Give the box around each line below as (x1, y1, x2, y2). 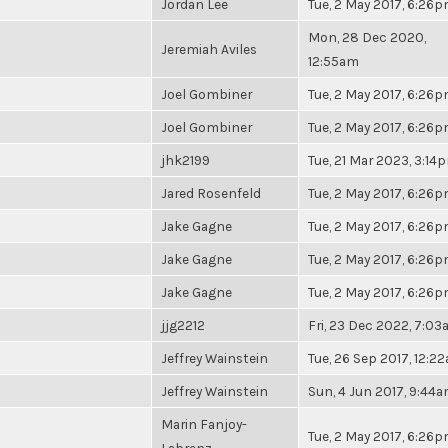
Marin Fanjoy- (161, 416, 247, 432)
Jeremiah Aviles (161, 41, 257, 57)
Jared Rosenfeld (161, 185, 261, 201)
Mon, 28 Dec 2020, (308, 29, 426, 45)
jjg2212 (161, 317, 205, 333)
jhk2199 (161, 152, 210, 168)
